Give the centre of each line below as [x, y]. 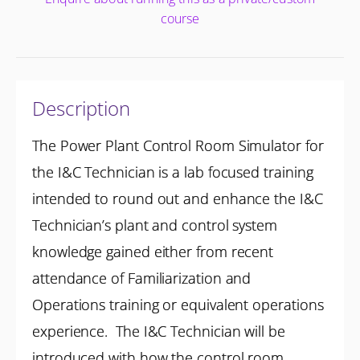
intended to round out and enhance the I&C [178, 198]
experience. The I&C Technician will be [159, 331]
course [180, 18]
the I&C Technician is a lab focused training [173, 172]
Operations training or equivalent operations [178, 305]
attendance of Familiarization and [142, 278]
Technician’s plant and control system [155, 225]
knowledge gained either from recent [153, 252]
